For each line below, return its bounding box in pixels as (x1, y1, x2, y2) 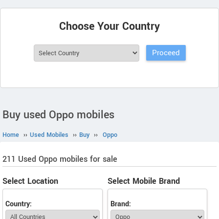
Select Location (2, 175, 58, 187)
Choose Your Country (59, 19, 160, 34)
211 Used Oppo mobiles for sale (2, 153, 117, 165)
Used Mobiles (30, 131, 68, 139)
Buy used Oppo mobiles (2, 107, 114, 123)
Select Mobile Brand (107, 175, 180, 187)
